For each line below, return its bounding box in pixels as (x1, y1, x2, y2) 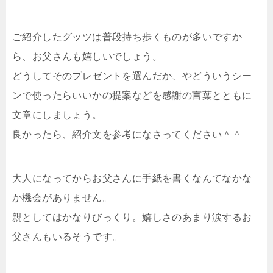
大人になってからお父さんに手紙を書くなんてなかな (12, 172, 252, 183)
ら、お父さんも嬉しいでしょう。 (12, 51, 162, 62)
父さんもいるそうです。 (12, 231, 122, 242)
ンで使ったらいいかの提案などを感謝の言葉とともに (12, 90, 252, 101)
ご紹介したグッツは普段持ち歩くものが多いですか (12, 31, 243, 42)
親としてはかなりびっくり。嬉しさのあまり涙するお (12, 211, 252, 222)
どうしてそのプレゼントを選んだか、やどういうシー (12, 70, 252, 81)
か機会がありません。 (12, 192, 112, 203)
